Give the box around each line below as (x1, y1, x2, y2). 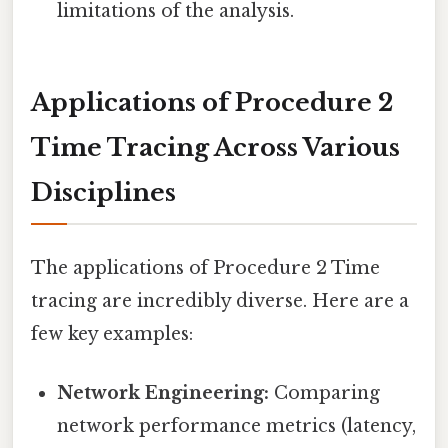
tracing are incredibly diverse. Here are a (31, 289, 409, 312)
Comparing (269, 381, 381, 404)
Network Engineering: (57, 381, 270, 404)
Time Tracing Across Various (31, 133, 400, 163)
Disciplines (31, 178, 176, 208)
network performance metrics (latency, (57, 414, 417, 437)
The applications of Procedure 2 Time (31, 256, 380, 279)
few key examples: (31, 322, 193, 345)
